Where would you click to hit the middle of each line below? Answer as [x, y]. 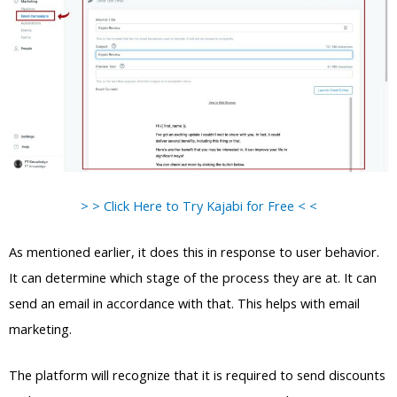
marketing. [40, 329]
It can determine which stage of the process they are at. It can [193, 278]
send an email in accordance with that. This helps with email [184, 304]
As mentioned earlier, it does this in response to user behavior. [194, 252]
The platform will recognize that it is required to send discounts [197, 375]
